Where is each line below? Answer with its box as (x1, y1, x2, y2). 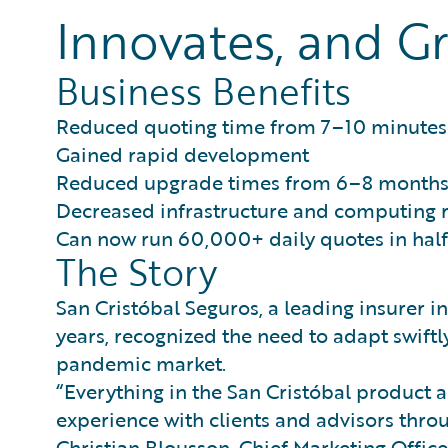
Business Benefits (56, 64, 351, 119)
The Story (56, 245, 217, 300)
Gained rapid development (56, 139, 309, 170)
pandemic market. (56, 348, 226, 379)
